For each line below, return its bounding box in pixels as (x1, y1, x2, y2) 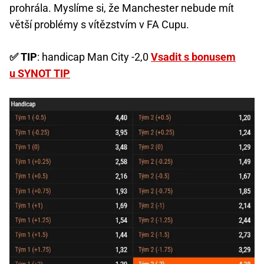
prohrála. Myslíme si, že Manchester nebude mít (9, 2, 234, 15)
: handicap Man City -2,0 (37, 51, 151, 64)
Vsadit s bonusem (151, 51, 236, 64)
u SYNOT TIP (9, 67, 70, 80)
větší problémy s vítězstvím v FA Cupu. (9, 18, 189, 31)
